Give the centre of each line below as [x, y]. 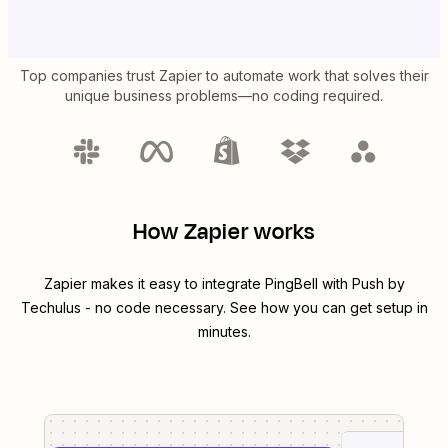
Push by [378, 284]
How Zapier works [224, 232]
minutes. [224, 332]
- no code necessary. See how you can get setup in [254, 308]
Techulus [50, 308]
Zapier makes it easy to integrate [154, 284]
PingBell [291, 284]
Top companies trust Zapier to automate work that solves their [224, 76]
